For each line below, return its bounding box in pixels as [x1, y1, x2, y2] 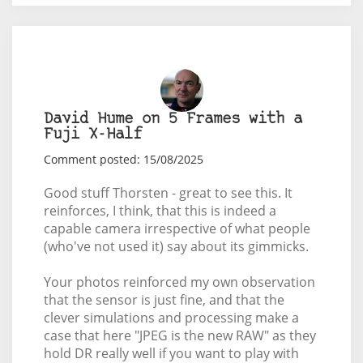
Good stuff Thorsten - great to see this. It [43, 184, 293, 203]
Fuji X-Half [43, 127, 142, 143]
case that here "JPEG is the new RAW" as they [43, 327, 316, 345]
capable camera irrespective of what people [43, 220, 310, 238]
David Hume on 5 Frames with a [43, 112, 302, 128]
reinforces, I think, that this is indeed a [43, 202, 276, 220]
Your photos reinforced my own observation [43, 273, 315, 292]
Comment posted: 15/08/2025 [43, 152, 203, 168]
